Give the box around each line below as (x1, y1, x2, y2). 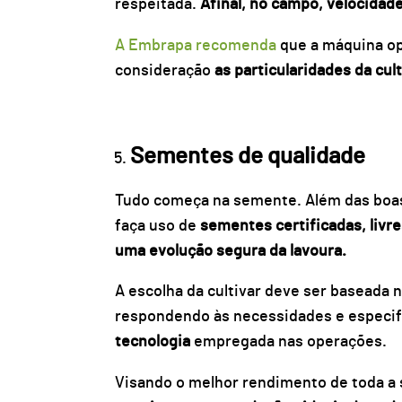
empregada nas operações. (189, 334, 390, 351)
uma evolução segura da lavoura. (114, 242, 346, 259)
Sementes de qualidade (129, 144, 365, 169)
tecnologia (114, 334, 190, 351)
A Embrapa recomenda (114, 37, 276, 54)
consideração (114, 62, 214, 79)
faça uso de (114, 217, 200, 234)
